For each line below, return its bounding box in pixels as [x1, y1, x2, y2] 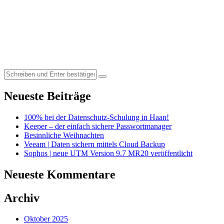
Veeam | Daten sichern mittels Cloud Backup [24, 139, 165, 148]
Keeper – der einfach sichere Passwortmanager [24, 121, 171, 130]
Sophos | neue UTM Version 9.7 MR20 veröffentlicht [24, 148, 192, 157]
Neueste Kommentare [4, 167, 115, 181]
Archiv [4, 191, 39, 204]
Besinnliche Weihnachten [24, 130, 104, 139]
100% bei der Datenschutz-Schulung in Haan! [24, 112, 169, 121]
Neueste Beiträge [4, 89, 91, 102]
